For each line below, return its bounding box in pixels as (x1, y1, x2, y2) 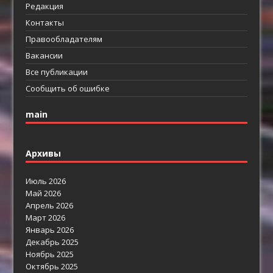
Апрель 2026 (26, 199, 74, 211)
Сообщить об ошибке (26, 82, 110, 94)
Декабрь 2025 (26, 236, 79, 247)
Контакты (26, 16, 65, 28)
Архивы (26, 147, 62, 159)
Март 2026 (26, 211, 66, 223)
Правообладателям (26, 33, 103, 44)
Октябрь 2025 (26, 260, 79, 272)
